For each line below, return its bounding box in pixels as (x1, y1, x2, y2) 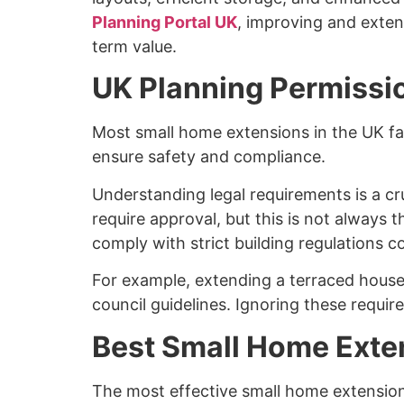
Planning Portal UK (92, 12, 237, 32)
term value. (92, 36, 177, 56)
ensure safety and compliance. (92, 147, 326, 167)
